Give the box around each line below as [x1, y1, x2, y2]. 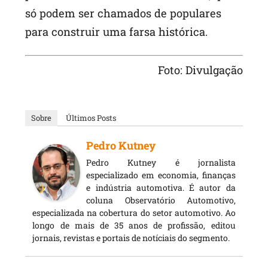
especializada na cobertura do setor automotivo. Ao [32, 206, 236, 218]
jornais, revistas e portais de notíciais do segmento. [32, 232, 230, 243]
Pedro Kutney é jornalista [86, 156, 236, 168]
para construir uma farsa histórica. [25, 25, 208, 39]
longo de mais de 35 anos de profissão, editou [32, 219, 236, 231]
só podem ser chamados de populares [25, 6, 222, 21]
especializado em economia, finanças [86, 169, 236, 181]
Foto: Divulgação [157, 63, 243, 77]
